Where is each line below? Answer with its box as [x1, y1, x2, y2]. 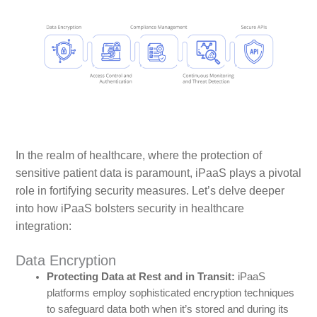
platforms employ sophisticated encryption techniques [46, 287, 294, 299]
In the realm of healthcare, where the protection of [15, 149, 262, 162]
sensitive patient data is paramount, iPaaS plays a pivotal [15, 167, 301, 180]
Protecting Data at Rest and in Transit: [46, 271, 235, 283]
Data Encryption [15, 253, 116, 269]
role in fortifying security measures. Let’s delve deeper [15, 185, 284, 197]
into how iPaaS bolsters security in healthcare [15, 202, 244, 215]
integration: [15, 220, 71, 233]
